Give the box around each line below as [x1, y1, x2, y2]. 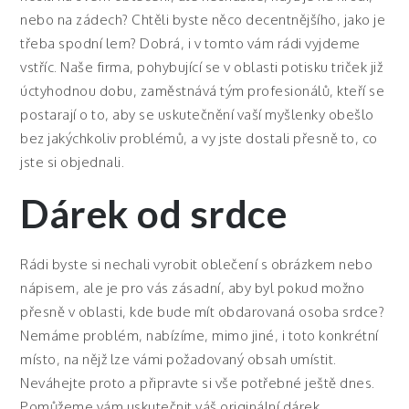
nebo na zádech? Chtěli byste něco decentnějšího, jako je [20, 11, 386, 28]
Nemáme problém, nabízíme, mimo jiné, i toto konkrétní [20, 327, 379, 344]
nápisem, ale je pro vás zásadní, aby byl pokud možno [20, 279, 365, 297]
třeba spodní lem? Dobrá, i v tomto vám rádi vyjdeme [20, 35, 361, 52]
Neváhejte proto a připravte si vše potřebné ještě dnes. [20, 374, 375, 392]
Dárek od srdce [20, 191, 288, 236]
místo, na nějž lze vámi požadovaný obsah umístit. [20, 351, 337, 368]
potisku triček [281, 58, 368, 76]
